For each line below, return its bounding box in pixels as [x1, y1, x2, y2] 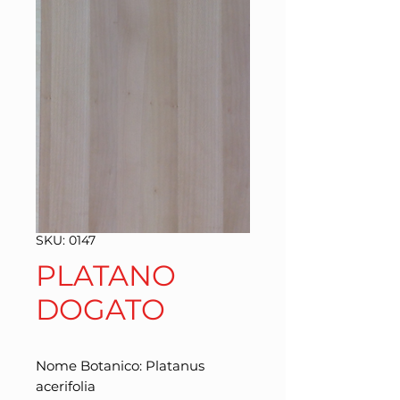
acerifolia [36, 378, 96, 395]
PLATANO [36, 258, 176, 293]
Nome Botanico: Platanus [36, 357, 204, 374]
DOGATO [36, 292, 165, 327]
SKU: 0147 [36, 232, 96, 248]
